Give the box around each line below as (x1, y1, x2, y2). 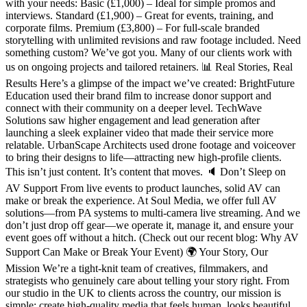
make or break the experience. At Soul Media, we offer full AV (5, 195, 277, 207)
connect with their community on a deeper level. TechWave (5, 102, 262, 114)
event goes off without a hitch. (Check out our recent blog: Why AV (5, 232, 299, 244)
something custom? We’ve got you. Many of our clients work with (5, 47, 292, 59)
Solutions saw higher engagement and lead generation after (5, 114, 260, 127)
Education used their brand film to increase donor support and (5, 90, 271, 102)
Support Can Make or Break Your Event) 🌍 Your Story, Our (5, 246, 268, 258)
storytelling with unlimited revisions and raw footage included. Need (5, 34, 301, 47)
